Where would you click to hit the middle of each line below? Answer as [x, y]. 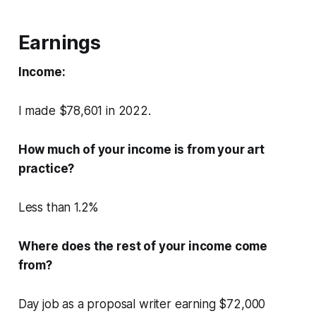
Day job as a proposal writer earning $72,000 [142, 304]
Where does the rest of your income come [143, 247]
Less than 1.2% [59, 208]
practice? [46, 169]
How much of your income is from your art [141, 150]
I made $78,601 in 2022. [84, 111]
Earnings [59, 43]
